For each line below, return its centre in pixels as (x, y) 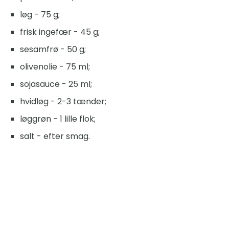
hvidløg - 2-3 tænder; (63, 102)
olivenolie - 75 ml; (55, 67)
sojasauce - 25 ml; (56, 84)
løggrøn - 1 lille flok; (58, 119)
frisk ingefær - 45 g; (60, 32)
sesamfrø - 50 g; (53, 50)
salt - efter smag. (55, 136)
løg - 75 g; (40, 15)
